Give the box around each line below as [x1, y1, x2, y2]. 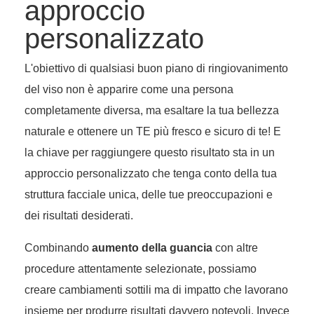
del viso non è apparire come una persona [25, 83, 233, 96]
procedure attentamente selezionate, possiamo [25, 263, 257, 275]
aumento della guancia [92, 242, 212, 254]
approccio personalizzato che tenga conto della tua [25, 168, 277, 180]
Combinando [25, 242, 92, 254]
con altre [212, 242, 258, 254]
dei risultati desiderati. [25, 210, 133, 222]
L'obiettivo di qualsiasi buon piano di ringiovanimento [25, 62, 288, 75]
